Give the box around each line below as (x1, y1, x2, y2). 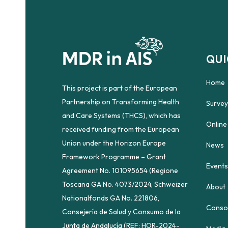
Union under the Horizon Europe (62, 138, 166, 148)
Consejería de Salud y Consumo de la (62, 207, 181, 216)
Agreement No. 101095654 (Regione (62, 165, 178, 175)
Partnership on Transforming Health (62, 97, 179, 106)
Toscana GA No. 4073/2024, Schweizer (62, 179, 188, 189)
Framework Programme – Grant (62, 152, 166, 161)
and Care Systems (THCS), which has (62, 110, 181, 120)
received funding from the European (62, 124, 179, 134)
